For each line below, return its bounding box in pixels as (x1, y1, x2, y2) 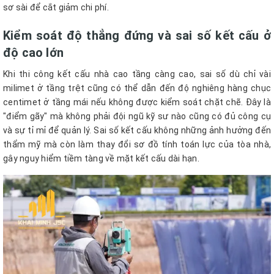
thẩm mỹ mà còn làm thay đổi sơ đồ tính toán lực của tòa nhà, (3, 139, 271, 149)
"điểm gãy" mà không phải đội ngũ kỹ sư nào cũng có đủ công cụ (3, 111, 271, 121)
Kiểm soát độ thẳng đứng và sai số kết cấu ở (3, 28, 271, 43)
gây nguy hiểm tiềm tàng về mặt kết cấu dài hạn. (3, 153, 199, 163)
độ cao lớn (3, 45, 64, 60)
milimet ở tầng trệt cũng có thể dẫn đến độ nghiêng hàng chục (3, 83, 271, 93)
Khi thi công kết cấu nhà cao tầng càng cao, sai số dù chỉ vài (3, 68, 271, 79)
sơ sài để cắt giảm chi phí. (3, 2, 109, 12)
